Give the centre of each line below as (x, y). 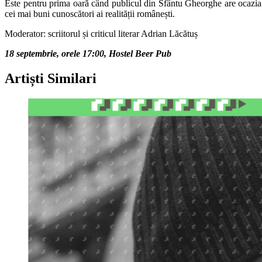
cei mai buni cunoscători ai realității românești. (90, 14)
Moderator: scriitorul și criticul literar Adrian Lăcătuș (101, 34)
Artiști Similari (51, 79)
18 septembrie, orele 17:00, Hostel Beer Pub (88, 54)
